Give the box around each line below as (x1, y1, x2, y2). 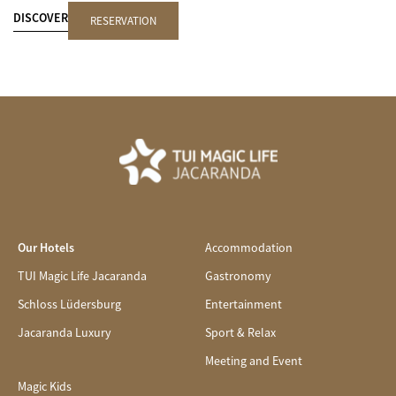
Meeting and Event (204, 352, 302, 369)
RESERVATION (90, 12, 156, 28)
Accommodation (204, 239, 293, 255)
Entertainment (204, 295, 282, 312)
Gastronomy (204, 267, 271, 284)
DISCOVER (13, 10, 68, 27)
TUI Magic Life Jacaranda (18, 267, 147, 284)
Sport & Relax (204, 324, 276, 340)
